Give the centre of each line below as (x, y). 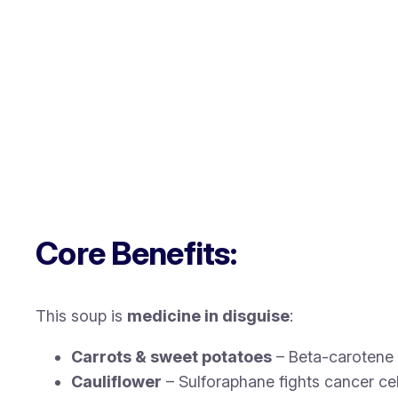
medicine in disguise (208, 316)
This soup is (81, 316)
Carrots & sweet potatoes (171, 357)
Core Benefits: (136, 254)
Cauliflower (116, 382)
